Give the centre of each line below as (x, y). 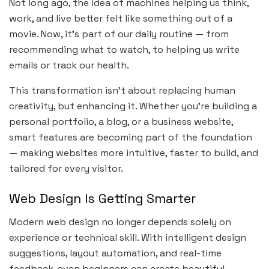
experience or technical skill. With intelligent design (128, 237)
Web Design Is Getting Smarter (102, 198)
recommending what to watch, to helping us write (124, 50)
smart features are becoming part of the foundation (131, 138)
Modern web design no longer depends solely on (120, 222)
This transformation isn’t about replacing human (122, 91)
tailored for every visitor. (66, 169)
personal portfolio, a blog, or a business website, (121, 122)
